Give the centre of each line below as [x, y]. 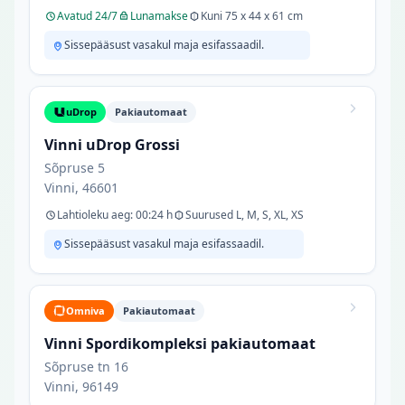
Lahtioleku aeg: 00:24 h [115, 215]
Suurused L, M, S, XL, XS [245, 215]
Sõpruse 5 [75, 168]
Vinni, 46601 [81, 188]
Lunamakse [159, 16]
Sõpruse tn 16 [86, 367]
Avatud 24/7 [87, 16]
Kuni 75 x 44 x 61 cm [252, 16]
